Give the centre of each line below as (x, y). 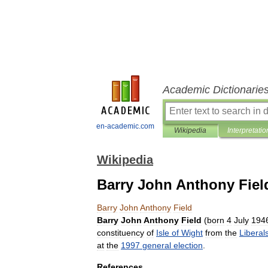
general (157, 245)
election (188, 245)
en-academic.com (125, 126)
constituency (121, 233)
